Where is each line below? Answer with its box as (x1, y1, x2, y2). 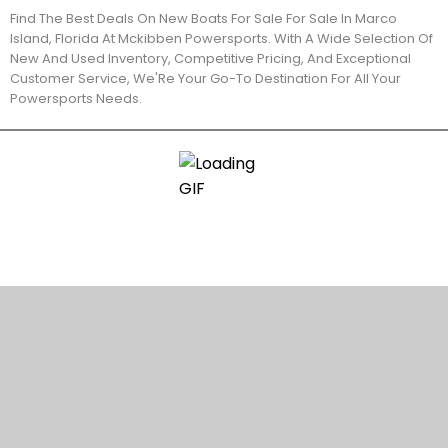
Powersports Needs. (10, 89, 142, 108)
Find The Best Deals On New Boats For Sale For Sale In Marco (10, 9, 397, 28)
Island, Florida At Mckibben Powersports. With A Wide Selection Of (10, 29, 433, 48)
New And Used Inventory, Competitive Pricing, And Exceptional (10, 49, 411, 68)
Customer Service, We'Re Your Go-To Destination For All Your (10, 69, 401, 88)
